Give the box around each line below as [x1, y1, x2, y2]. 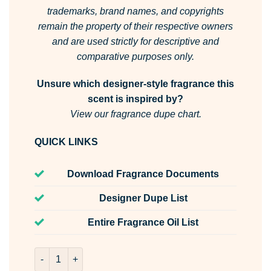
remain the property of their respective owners [38, 21, 233, 31]
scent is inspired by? [88, 94, 183, 105]
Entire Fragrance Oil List [88, 217, 198, 228]
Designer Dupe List [99, 193, 188, 204]
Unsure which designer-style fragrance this [37, 79, 234, 90]
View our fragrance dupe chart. [70, 109, 201, 120]
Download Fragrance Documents [67, 169, 219, 180]
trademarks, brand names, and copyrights [47, 5, 224, 16]
